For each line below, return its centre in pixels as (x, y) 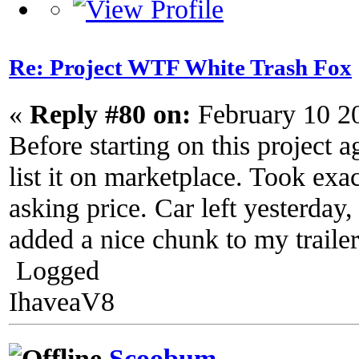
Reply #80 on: (110, 114)
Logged (54, 270)
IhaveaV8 (62, 302)
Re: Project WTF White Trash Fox (180, 68)
